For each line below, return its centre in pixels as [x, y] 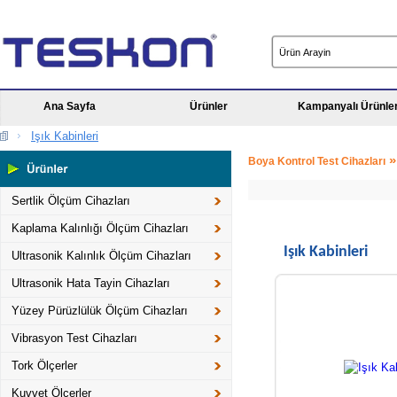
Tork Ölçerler [44, 366]
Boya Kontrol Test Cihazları [317, 161]
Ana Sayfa [70, 106]
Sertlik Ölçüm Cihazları [71, 201]
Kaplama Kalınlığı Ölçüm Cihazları [100, 228]
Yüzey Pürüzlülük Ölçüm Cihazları [100, 311]
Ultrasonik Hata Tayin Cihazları [91, 283]
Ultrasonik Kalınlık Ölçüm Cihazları [101, 256]
